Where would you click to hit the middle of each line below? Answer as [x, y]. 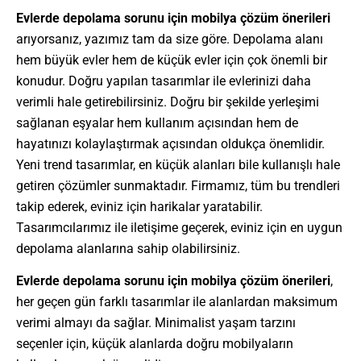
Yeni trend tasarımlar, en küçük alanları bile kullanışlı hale [178, 164]
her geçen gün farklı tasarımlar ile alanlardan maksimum [177, 302]
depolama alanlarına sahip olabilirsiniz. [128, 248]
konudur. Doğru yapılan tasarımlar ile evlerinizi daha [164, 81]
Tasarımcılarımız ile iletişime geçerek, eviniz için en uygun [179, 227]
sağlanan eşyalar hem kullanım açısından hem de [157, 122]
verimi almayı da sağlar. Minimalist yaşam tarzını [156, 323]
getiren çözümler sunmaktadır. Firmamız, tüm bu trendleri [178, 185]
